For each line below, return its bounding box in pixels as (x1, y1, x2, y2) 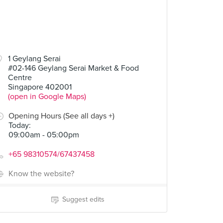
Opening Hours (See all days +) (8, 111, 114, 121)
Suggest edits (62, 195, 105, 204)
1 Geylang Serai (8, 54, 61, 64)
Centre (8, 73, 32, 83)
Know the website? (8, 169, 74, 179)
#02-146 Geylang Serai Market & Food (8, 63, 139, 73)
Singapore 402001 (8, 82, 72, 92)
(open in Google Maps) (8, 92, 87, 102)
